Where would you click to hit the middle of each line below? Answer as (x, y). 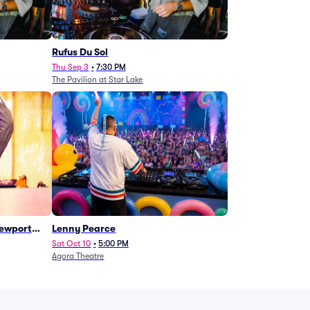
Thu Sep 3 (71, 67)
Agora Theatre (78, 256)
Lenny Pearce (84, 228)
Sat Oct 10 (72, 244)
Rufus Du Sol (80, 52)
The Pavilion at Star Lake (98, 80)
